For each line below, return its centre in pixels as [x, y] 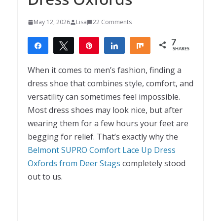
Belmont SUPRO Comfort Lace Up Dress [102, 150]
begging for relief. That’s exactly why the [103, 137]
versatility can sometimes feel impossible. [104, 97]
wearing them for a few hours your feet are [108, 124]
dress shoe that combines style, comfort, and [110, 84]
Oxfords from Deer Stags [74, 164]
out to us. [45, 177]
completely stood [153, 164]
